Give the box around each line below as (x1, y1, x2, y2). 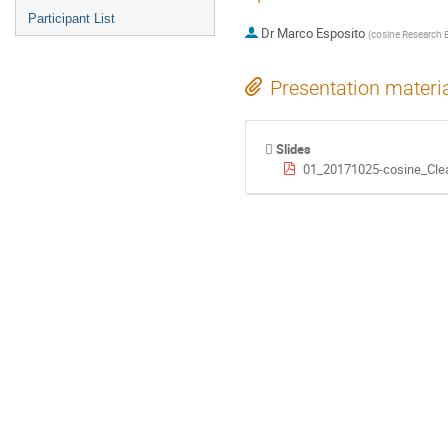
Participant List (28, 11, 115, 26)
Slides (276, 140, 312, 159)
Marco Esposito (276, 24, 365, 43)
